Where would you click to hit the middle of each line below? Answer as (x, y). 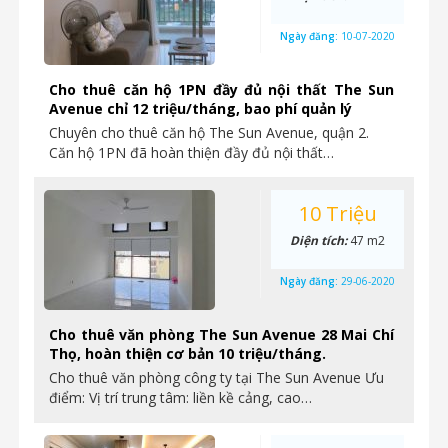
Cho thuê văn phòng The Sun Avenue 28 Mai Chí (221, 334)
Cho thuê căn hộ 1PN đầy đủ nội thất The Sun (221, 89)
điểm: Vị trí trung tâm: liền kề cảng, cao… (180, 397)
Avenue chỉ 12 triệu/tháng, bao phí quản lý (200, 108)
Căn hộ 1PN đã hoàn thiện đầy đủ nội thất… (191, 152)
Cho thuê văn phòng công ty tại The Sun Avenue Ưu (216, 377)
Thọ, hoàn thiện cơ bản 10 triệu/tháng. (187, 353)
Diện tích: (320, 240)
